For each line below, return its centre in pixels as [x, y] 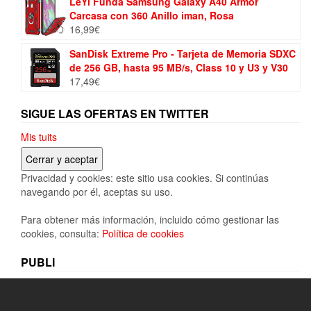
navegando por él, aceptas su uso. [97, 191]
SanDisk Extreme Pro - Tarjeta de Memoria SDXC [183, 53]
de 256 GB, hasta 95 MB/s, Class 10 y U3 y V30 [179, 67]
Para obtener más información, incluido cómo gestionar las [150, 219]
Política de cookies [143, 233]
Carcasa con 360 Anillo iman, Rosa [152, 15]
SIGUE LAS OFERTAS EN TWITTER [115, 113]
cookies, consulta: [61, 233]
